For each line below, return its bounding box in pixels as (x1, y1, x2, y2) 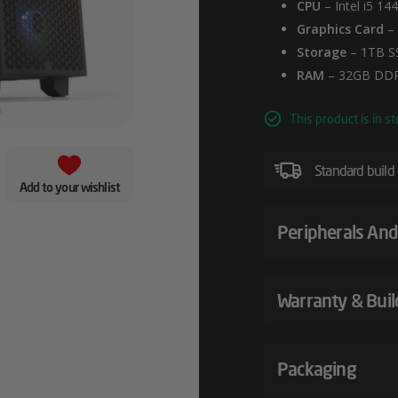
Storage (297, 44, 346, 60)
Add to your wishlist (19, 178, 120, 195)
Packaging (277, 357, 356, 381)
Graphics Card (297, 20, 384, 37)
